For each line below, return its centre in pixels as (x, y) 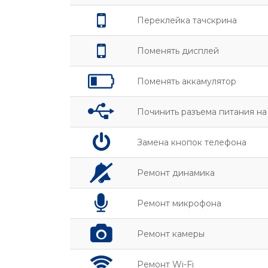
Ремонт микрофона (179, 203)
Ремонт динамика (176, 173)
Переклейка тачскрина (187, 20)
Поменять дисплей (178, 51)
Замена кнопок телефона (192, 142)
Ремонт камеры (171, 234)
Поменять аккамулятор (187, 81)
